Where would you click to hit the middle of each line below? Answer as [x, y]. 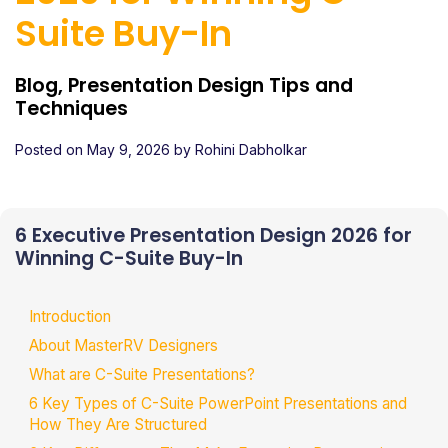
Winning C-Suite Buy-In [129, 259]
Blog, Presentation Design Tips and [184, 86]
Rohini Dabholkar [249, 150]
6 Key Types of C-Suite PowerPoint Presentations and [218, 403]
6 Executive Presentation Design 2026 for [213, 236]
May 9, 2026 [128, 150]
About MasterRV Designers [123, 345]
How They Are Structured [118, 424]
